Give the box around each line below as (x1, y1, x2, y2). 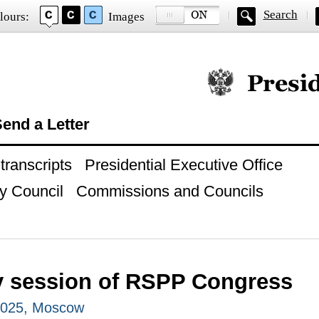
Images (108, 10, 145, 23)
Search (263, 8, 298, 21)
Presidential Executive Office (84, 156, 283, 174)
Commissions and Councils (75, 182, 263, 200)
